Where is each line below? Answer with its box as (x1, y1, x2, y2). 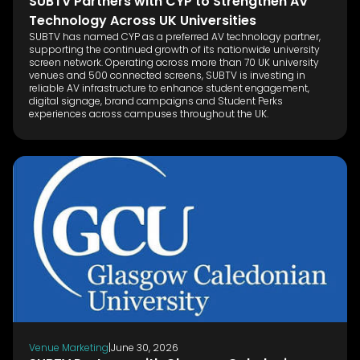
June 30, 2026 (111, 340, 178, 354)
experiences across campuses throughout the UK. (29, 106, 268, 121)
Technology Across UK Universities (29, 10, 256, 30)
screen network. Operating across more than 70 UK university (29, 55, 319, 69)
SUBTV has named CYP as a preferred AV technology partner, (29, 29, 321, 43)
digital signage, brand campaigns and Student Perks (29, 93, 283, 108)
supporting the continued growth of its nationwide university (29, 42, 320, 56)
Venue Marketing (29, 340, 108, 354)
